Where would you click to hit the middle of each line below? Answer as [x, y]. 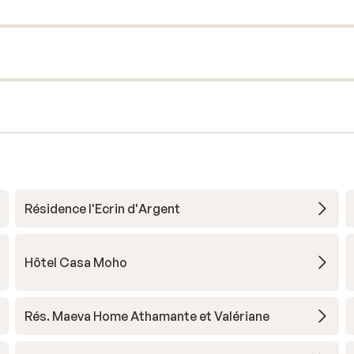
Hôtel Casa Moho [75, 262]
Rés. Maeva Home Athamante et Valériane [147, 316]
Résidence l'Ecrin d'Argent [102, 209]
